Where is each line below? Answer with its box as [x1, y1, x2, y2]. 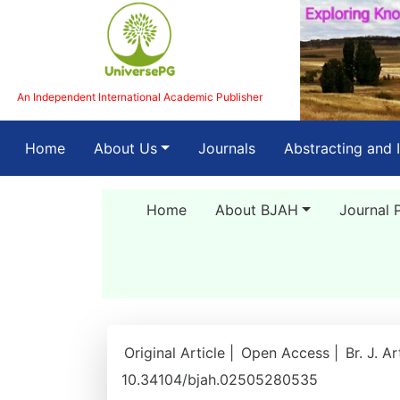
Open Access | [241, 344, 343, 362]
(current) [64, 138, 123, 156]
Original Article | [124, 344, 238, 362]
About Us [94, 139, 157, 157]
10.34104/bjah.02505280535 [121, 371, 318, 388]
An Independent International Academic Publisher [16, 89, 262, 104]
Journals [197, 139, 255, 157]
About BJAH [214, 201, 298, 219]
